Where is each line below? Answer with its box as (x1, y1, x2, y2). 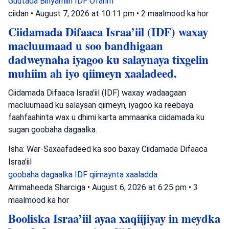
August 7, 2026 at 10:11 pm (35, 8, 136, 18)
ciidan (8, 8, 29, 18)
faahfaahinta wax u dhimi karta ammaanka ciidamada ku (8, 112, 204, 122)
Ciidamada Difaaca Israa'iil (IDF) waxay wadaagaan (8, 87, 186, 98)
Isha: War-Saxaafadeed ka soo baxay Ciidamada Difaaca (8, 144, 208, 154)
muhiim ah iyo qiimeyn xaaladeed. (8, 64, 177, 82)
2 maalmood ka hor (141, 8, 209, 18)
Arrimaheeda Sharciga (8, 182, 85, 192)
